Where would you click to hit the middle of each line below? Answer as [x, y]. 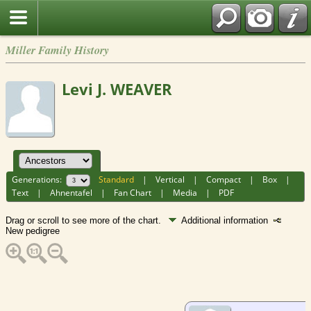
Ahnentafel [72, 193]
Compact [224, 180]
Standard [117, 180]
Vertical [170, 180]
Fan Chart [133, 193]
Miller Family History [57, 50]
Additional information [227, 220]
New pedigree [33, 230]
